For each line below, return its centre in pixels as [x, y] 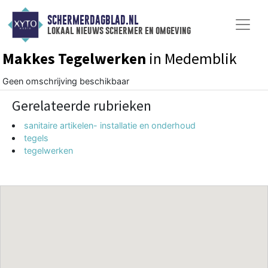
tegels [36, 138]
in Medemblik [191, 58]
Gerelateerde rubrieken [82, 105]
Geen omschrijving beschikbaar [66, 81]
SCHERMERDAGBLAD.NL [92, 20]
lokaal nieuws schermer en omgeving [119, 31]
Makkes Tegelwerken [74, 58]
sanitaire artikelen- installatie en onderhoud [110, 125]
